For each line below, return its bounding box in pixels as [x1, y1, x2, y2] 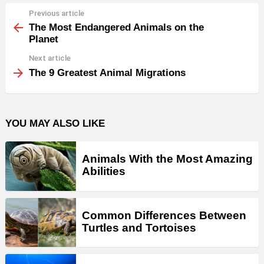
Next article [29, 54, 71, 63]
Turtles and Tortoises [82, 222, 196, 234]
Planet [29, 34, 58, 45]
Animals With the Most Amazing [82, 153, 253, 166]
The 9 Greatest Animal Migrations [29, 67, 186, 78]
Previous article [29, 8, 84, 18]
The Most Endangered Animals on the [29, 22, 204, 34]
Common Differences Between [82, 209, 246, 222]
